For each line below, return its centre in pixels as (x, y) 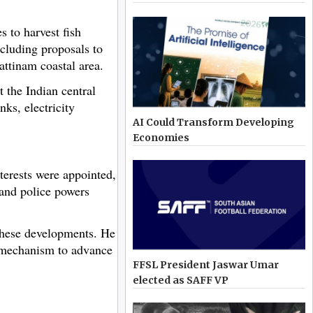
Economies (161, 137)
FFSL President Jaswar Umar (206, 264)
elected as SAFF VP (181, 280)
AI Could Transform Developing (214, 122)
